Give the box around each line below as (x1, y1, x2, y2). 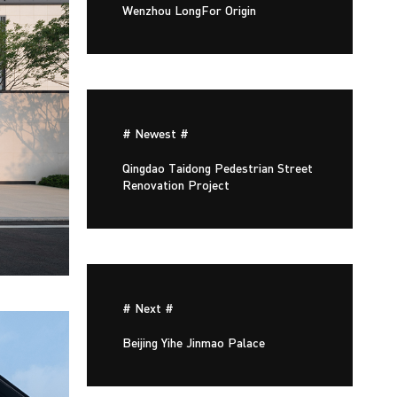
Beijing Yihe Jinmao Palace (122, 334, 265, 350)
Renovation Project (122, 176, 230, 192)
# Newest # (122, 125, 189, 141)
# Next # (122, 300, 174, 315)
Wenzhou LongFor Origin (122, 2, 256, 18)
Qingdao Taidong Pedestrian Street (122, 160, 313, 175)
